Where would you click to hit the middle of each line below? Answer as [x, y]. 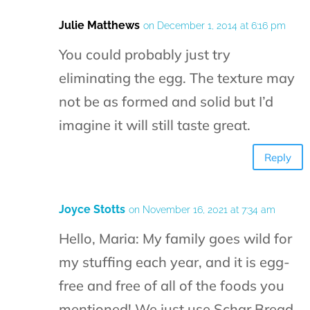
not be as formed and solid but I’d [166, 102]
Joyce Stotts [92, 210]
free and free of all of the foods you [172, 286]
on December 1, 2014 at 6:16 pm [215, 26]
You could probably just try [145, 55]
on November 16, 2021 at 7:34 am [202, 210]
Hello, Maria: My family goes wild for [175, 239]
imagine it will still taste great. [155, 125]
